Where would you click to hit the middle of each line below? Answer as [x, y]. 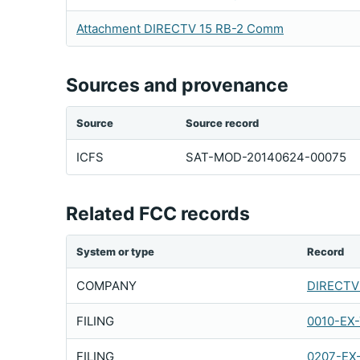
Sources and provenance [177, 85]
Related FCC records [158, 214]
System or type [115, 252]
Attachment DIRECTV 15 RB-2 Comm [180, 29]
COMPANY [106, 286]
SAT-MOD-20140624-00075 [266, 157]
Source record [222, 123]
